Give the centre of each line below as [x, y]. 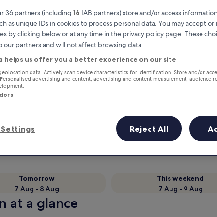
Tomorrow [37, 178]
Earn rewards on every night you [109, 109]
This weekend [180, 178]
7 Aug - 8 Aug [37, 189]
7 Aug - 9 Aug [180, 189]
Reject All [149, 129]
